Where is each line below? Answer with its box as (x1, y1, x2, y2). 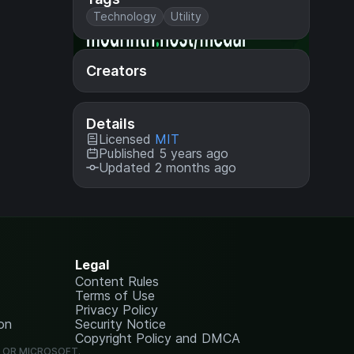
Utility (171, 9, 201, 23)
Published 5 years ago (99, 145, 228, 161)
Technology (93, 9, 156, 23)
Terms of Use (75, 288, 156, 303)
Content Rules (75, 273, 160, 289)
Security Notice (75, 316, 167, 332)
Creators (86, 62, 147, 79)
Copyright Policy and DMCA (75, 330, 241, 346)
